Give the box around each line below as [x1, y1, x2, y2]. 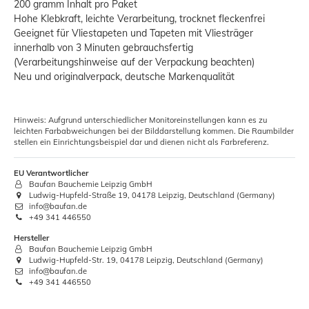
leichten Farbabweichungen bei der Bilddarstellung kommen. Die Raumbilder [14, 126, 294, 136]
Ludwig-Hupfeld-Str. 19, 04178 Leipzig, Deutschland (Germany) [27, 255, 264, 265]
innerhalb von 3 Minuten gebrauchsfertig [14, 41, 193, 54]
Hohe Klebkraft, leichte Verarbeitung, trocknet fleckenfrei [14, 12, 265, 25]
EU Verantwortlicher [14, 168, 88, 178]
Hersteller [14, 232, 49, 243]
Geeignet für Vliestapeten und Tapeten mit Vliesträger [14, 26, 253, 39]
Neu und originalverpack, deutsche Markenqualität [14, 70, 235, 83]
